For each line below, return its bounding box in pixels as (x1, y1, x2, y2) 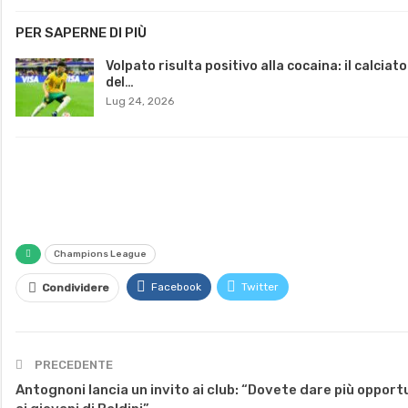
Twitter (241, 280, 279, 293)
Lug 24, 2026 (106, 94, 174, 107)
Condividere (42, 280, 109, 294)
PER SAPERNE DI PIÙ (15, 24, 147, 41)
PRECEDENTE (32, 357, 113, 372)
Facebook (151, 280, 201, 293)
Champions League (54, 248, 147, 260)
